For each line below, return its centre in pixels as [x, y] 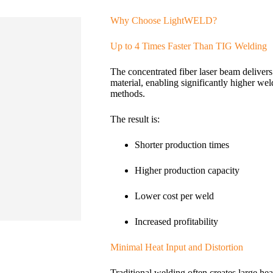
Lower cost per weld [174, 196]
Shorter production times [182, 144]
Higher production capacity [187, 170]
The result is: [135, 119]
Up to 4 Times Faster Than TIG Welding [188, 46]
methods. [127, 93]
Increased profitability [176, 221]
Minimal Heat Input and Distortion [176, 247]
